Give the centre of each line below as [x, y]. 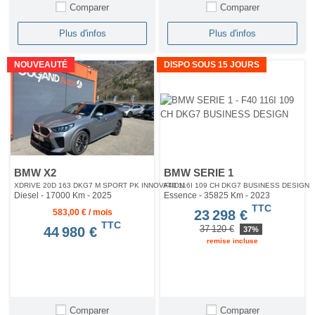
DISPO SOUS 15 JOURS [212, 64]
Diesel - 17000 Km [51, 195]
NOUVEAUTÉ [41, 64]
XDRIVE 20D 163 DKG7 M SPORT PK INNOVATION [99, 185]
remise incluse [233, 240]
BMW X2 [35, 172]
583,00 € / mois [82, 212]
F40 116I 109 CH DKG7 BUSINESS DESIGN [237, 185]
